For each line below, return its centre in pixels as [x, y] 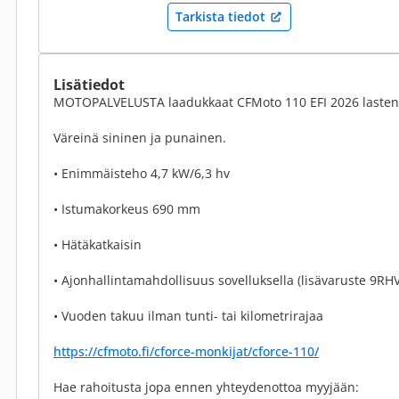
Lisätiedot [89, 85]
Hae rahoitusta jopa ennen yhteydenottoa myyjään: [206, 387]
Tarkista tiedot [220, 16]
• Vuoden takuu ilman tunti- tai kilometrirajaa [188, 316]
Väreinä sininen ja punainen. [140, 138]
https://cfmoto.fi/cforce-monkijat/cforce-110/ [186, 351]
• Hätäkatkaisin [98, 244]
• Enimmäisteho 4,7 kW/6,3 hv [142, 173]
